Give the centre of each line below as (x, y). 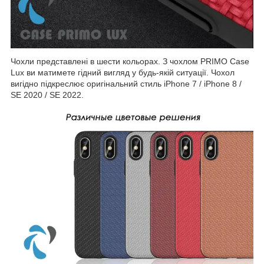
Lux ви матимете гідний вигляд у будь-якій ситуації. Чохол (123, 73)
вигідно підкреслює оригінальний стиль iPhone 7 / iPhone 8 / (126, 84)
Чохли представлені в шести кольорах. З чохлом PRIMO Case (130, 62)
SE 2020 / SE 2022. (47, 95)
